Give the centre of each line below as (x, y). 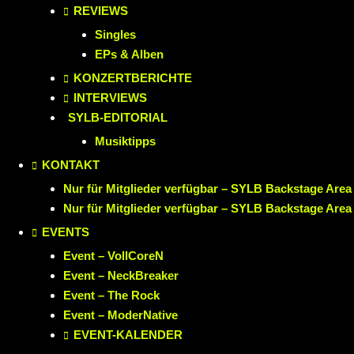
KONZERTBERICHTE (133, 78)
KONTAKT (71, 165)
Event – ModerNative (121, 315)
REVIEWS (101, 11)
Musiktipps (125, 141)
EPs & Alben (129, 55)
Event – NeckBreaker (121, 276)
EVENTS (66, 232)
